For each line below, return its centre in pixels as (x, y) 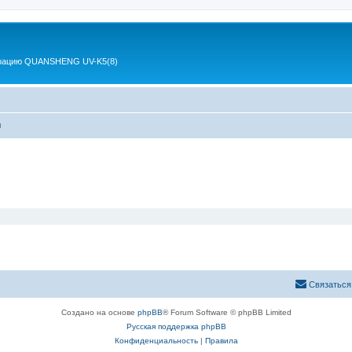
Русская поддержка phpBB (176, 326)
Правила (221, 341)
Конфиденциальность (156, 341)
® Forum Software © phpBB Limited (227, 312)
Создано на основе (99, 312)
